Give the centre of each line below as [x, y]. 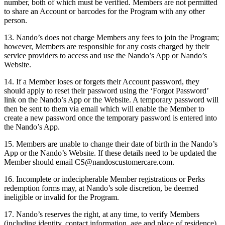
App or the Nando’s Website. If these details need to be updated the [110, 153]
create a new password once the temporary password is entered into [110, 118]
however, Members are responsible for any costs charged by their [107, 47]
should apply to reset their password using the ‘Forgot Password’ [106, 91]
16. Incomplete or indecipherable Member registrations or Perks [104, 179]
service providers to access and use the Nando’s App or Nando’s [105, 56]
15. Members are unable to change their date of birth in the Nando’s [111, 144]
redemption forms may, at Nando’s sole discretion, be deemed [101, 188]
